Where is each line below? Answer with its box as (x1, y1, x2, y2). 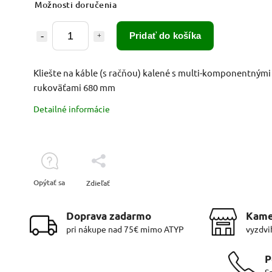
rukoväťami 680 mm (33, 81, 115, 93)
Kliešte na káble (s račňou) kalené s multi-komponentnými (33, 66, 271, 78)
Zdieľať (86, 177, 110, 188)
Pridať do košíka (129, 30, 202, 41)
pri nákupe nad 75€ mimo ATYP (66, 223, 184, 234)
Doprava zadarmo (66, 209, 151, 222)
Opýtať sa (33, 177, 65, 188)
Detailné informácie (33, 103, 110, 114)
